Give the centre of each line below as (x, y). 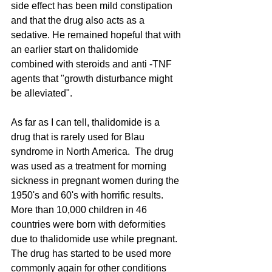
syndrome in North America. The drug (93, 151)
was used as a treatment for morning (90, 166)
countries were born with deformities (90, 224)
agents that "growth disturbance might (93, 78)
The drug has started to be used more (92, 253)
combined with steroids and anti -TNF (93, 64)
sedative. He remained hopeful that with (97, 35)
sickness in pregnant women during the (96, 180)
